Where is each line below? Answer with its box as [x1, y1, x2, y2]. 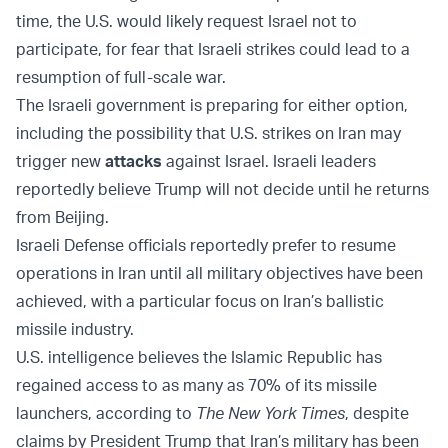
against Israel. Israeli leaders [162, 151, 376, 172]
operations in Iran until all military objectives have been [16, 263, 423, 284]
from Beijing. [16, 207, 113, 228]
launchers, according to [16, 403, 196, 424]
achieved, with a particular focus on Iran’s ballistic [16, 291, 384, 312]
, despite [345, 403, 409, 424]
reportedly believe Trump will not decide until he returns [16, 179, 429, 200]
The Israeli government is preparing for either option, [16, 95, 408, 116]
